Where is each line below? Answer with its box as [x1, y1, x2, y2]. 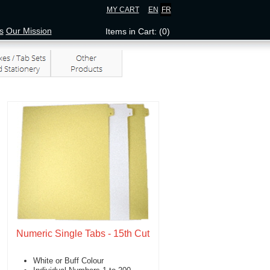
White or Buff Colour [33, 256, 104, 265]
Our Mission [5, 26, 52, 36]
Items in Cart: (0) [105, 27, 170, 36]
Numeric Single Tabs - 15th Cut [16, 228, 149, 239]
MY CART [106, 5, 139, 14]
